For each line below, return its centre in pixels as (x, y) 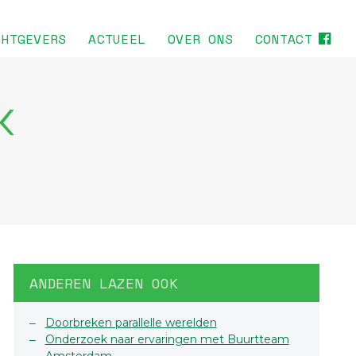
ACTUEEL (117, 39)
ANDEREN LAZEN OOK (103, 283)
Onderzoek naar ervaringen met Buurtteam (167, 340)
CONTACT (284, 39)
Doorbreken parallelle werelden (131, 323)
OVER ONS (201, 39)
